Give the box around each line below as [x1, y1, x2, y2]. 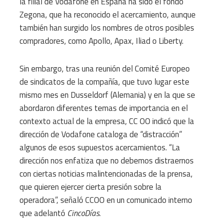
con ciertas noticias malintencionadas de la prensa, [19, 167, 193, 180]
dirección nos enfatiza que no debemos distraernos [19, 154, 194, 167]
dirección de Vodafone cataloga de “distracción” [19, 127, 182, 141]
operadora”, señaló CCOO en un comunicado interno [19, 193, 192, 206]
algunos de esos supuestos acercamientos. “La [19, 141, 180, 154]
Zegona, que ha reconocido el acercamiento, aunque [19, 8, 196, 21]
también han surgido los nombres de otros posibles [19, 21, 194, 34]
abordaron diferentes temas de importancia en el [19, 101, 188, 114]
